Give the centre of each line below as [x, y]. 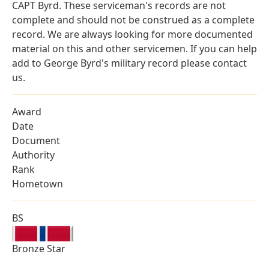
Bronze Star [39, 249]
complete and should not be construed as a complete [133, 20]
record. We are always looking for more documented [132, 35]
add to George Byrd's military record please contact [129, 63]
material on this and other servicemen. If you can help [134, 49]
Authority [33, 155]
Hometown [38, 184]
